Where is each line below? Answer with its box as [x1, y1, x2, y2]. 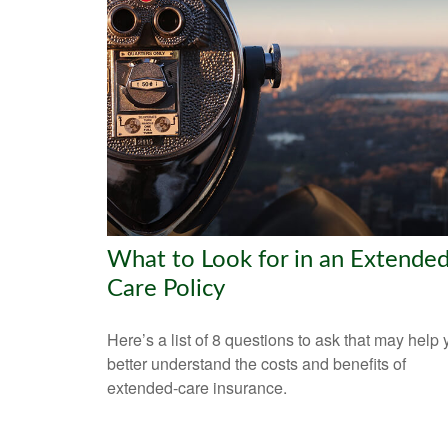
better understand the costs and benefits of [107, 351, 406, 375]
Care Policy [107, 276, 225, 301]
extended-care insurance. [107, 375, 287, 399]
